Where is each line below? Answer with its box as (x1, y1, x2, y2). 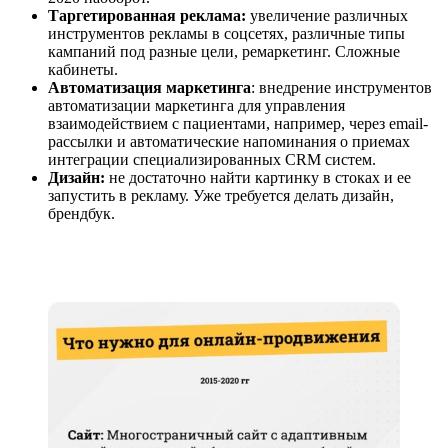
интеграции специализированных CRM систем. (48, 151, 376, 169)
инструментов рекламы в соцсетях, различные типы (48, 25, 405, 43)
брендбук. (48, 205, 115, 223)
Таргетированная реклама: (48, 7, 246, 25)
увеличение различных (246, 7, 408, 25)
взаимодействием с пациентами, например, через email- (48, 115, 428, 133)
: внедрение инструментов (251, 79, 432, 97)
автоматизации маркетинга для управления (48, 97, 345, 115)
